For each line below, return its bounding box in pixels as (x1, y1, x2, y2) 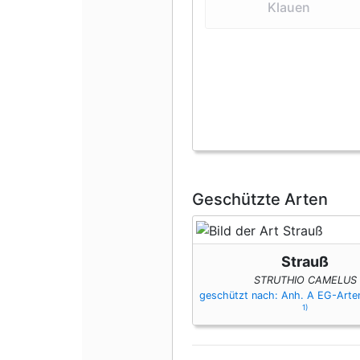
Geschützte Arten (192, 190, 328, 210)
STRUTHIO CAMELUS (253, 273, 357, 286)
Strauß (281, 252, 329, 270)
